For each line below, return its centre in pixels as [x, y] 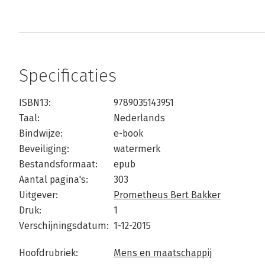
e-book [128, 134]
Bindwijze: [41, 134]
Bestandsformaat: [58, 164]
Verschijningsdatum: [64, 226]
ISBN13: [35, 103]
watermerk [137, 149]
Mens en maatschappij [163, 253]
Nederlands [139, 118]
